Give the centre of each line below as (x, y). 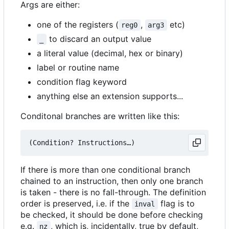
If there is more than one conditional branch (105, 170)
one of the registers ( (78, 25)
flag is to (177, 204)
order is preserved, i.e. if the (76, 204)
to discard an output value (99, 39)
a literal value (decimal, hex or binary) (110, 53)
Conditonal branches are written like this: (100, 116)
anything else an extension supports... (110, 96)
